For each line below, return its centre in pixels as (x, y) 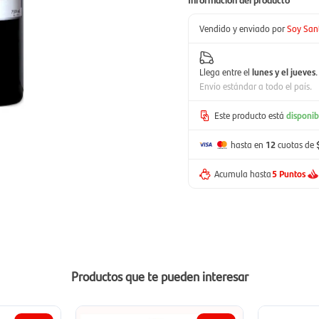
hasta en (247, 144)
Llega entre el (226, 72)
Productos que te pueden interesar (159, 276)
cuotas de (296, 144)
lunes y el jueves (284, 72)
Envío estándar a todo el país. (256, 86)
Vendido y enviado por (242, 28)
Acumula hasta (243, 173)
